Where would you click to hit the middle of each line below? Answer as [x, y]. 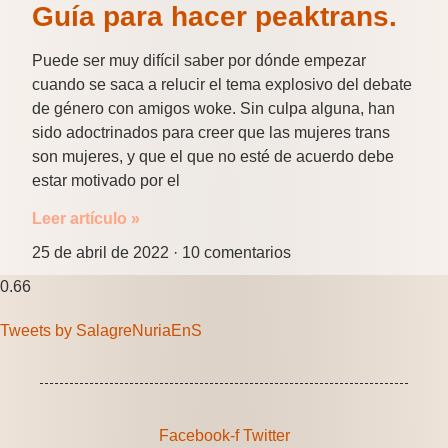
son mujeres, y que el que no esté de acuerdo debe [213, 157]
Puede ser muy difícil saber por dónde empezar [199, 61]
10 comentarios [234, 253]
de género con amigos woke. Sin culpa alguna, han [213, 109]
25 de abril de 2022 [102, 253]
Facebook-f [198, 436]
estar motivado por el [106, 181]
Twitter [266, 436]
